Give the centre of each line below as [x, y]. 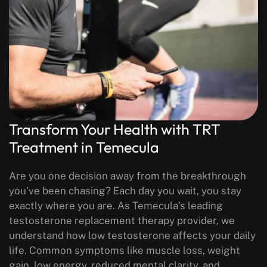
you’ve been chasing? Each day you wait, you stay [125, 191]
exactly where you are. [62, 206]
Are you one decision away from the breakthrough [128, 176]
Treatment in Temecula [84, 148]
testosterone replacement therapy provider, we [122, 221]
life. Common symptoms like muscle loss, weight [125, 251]
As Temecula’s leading [169, 206]
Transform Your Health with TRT [115, 130]
